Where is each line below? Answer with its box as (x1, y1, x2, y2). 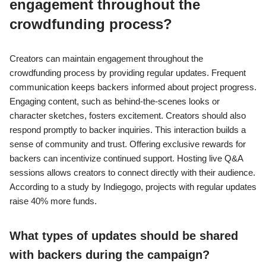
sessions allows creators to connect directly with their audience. (9, 167, 255, 178)
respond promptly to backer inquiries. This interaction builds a (9, 125, 246, 135)
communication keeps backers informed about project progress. (9, 82, 256, 93)
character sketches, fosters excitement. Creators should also (9, 110, 246, 121)
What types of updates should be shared (9, 229, 238, 243)
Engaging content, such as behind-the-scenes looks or (9, 96, 220, 107)
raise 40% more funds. (9, 196, 97, 207)
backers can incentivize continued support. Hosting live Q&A (9, 153, 243, 164)
